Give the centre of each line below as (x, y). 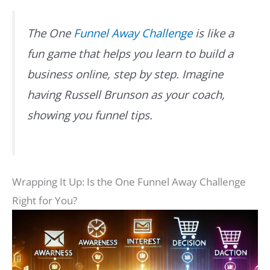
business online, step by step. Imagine (125, 74)
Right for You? (45, 201)
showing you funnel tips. (90, 115)
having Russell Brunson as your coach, (126, 95)
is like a (213, 33)
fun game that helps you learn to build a (130, 54)
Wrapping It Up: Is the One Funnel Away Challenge (129, 182)
